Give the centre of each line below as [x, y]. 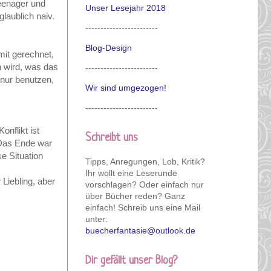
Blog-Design [109, 47]
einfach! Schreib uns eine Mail [143, 207]
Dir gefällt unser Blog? [131, 260]
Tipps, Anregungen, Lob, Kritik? [145, 161]
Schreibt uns [112, 138]
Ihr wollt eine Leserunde [131, 173]
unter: [96, 219]
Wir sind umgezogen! [126, 87]
